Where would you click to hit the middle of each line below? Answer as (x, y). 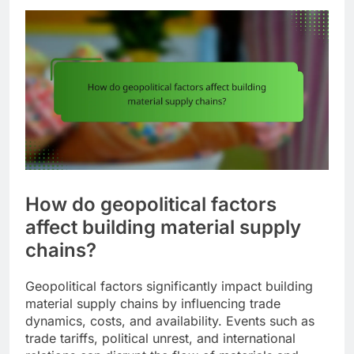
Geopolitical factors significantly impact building (169, 286)
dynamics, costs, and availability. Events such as (170, 320)
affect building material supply (163, 227)
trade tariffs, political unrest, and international (160, 338)
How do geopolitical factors (151, 204)
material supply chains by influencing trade (153, 303)
